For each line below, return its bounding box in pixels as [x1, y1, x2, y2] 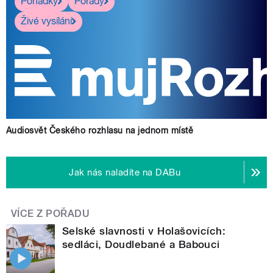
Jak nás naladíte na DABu [69, 166, 181, 178]
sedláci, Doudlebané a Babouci [62, 238, 220, 250]
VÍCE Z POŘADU [11, 207, 90, 219]
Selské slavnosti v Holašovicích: [62, 224, 226, 237]
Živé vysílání [21, 15, 72, 27]
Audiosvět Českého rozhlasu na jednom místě [6, 125, 194, 135]
